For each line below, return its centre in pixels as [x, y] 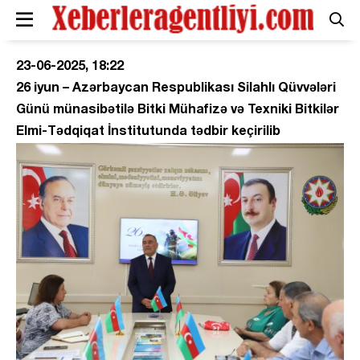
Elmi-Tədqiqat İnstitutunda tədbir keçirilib [148, 132]
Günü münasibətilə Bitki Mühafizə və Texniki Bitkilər [178, 110]
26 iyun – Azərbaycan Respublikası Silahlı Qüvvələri [176, 88]
